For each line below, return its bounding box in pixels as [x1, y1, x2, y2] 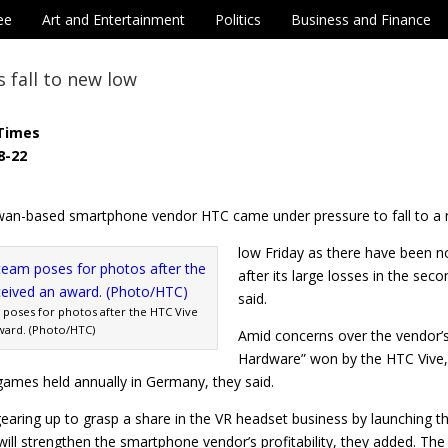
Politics [215, 10, 261, 29]
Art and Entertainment [42, 10, 185, 29]
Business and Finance [291, 10, 431, 29]
